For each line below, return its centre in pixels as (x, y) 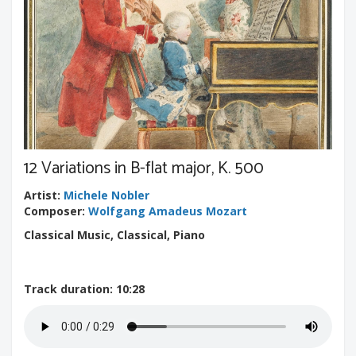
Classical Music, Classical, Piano (114, 234)
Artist (41, 195)
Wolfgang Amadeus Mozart (168, 211)
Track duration (67, 288)
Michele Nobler (106, 195)
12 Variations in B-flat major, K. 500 (144, 168)
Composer (53, 211)
